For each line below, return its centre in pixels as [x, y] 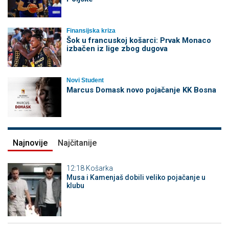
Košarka [99, 168]
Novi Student [85, 81]
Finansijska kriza [91, 30]
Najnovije [30, 143]
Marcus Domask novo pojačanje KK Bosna [141, 90]
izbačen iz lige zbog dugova [117, 48]
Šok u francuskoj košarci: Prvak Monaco [139, 40]
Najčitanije [77, 143]
